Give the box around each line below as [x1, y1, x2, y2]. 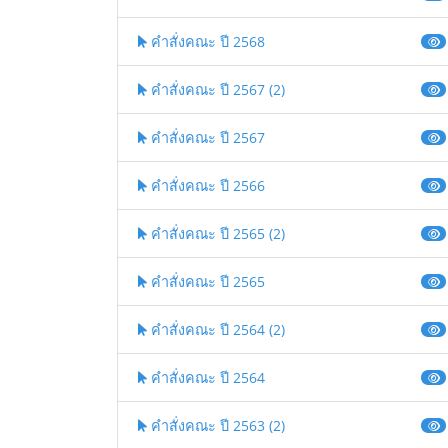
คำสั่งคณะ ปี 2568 [147, 32, 265, 52]
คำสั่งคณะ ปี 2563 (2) [147, 416, 285, 436]
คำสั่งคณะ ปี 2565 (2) [147, 224, 285, 244]
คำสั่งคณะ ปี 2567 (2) [147, 80, 285, 100]
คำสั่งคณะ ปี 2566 [147, 176, 265, 196]
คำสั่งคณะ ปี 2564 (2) [147, 320, 285, 340]
